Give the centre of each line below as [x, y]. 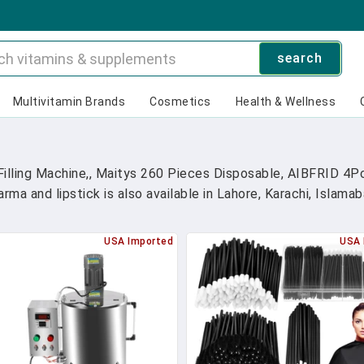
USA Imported [139, 241]
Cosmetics [180, 102]
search [299, 58]
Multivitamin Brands [69, 102]
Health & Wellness [285, 102]
